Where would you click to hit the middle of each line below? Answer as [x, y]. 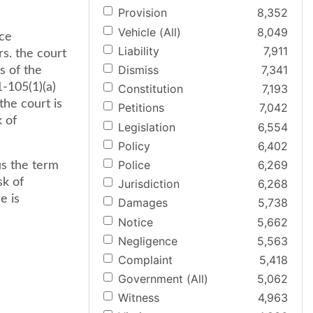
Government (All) [163, 279]
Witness [139, 298]
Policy [134, 146]
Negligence [148, 241]
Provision [143, 13]
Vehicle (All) [150, 32]
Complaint [145, 260]
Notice [136, 222]
